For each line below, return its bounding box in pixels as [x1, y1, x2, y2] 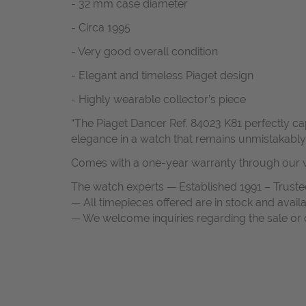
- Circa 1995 [71, 20, 130, 34]
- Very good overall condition [71, 44, 218, 58]
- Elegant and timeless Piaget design [71, 68, 253, 82]
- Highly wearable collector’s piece [71, 92, 246, 106]
